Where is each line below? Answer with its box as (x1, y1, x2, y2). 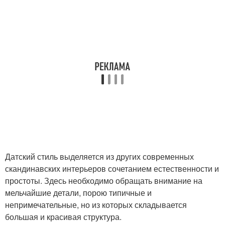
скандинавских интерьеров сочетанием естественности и (5, 163, 219, 175)
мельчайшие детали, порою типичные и (5, 187, 152, 199)
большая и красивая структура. (5, 211, 122, 223)
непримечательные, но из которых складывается (5, 199, 187, 211)
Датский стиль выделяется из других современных (5, 151, 194, 163)
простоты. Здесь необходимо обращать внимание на (5, 175, 202, 187)
